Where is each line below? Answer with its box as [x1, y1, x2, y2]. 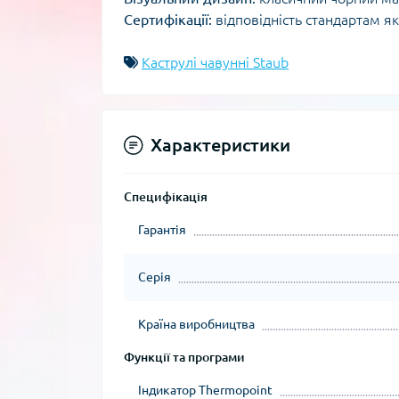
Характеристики [151, 134, 290, 155]
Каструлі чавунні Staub [142, 54, 289, 70]
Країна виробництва [138, 317, 255, 331]
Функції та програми [124, 350, 245, 364]
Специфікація [124, 190, 208, 204]
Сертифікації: [124, 12, 212, 28]
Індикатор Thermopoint [138, 383, 273, 397]
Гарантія [138, 223, 186, 237]
